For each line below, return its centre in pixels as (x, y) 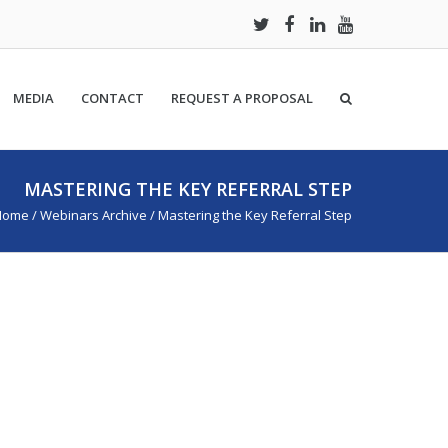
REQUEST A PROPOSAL (242, 98)
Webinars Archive (93, 215)
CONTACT (112, 98)
